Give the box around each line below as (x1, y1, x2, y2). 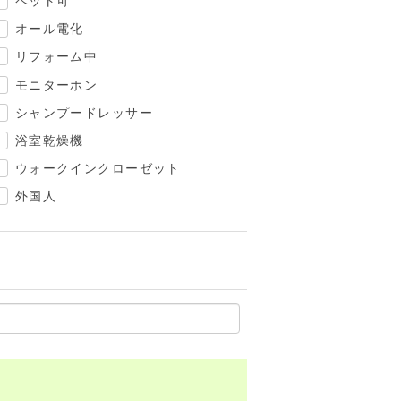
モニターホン (14, 77, 98, 92)
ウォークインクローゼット (14, 161, 181, 176)
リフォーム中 (14, 49, 98, 64)
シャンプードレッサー (14, 105, 154, 120)
